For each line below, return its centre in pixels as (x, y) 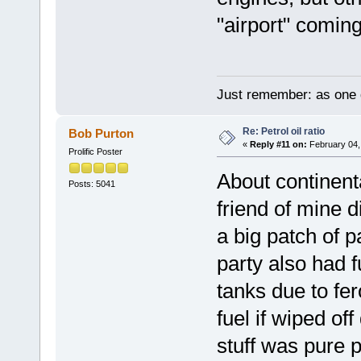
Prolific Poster (95, 151)
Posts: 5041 (91, 184)
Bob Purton (102, 133)
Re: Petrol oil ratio (283, 131)
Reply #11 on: (278, 144)
